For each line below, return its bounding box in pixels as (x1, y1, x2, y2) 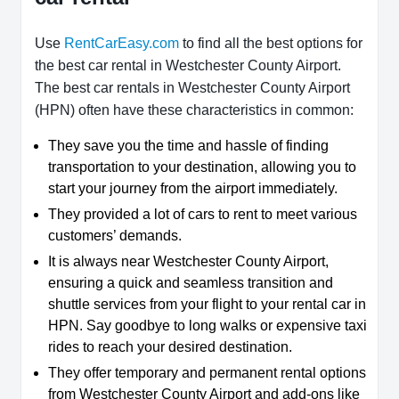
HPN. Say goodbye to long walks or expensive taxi (48, 317, 367, 333)
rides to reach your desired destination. (48, 338, 292, 354)
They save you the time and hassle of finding (48, 137, 329, 153)
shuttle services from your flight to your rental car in (48, 296, 366, 312)
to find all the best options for (179, 35, 362, 51)
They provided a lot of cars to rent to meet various (48, 206, 357, 222)
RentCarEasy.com (61, 35, 179, 51)
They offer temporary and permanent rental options (48, 364, 366, 380)
